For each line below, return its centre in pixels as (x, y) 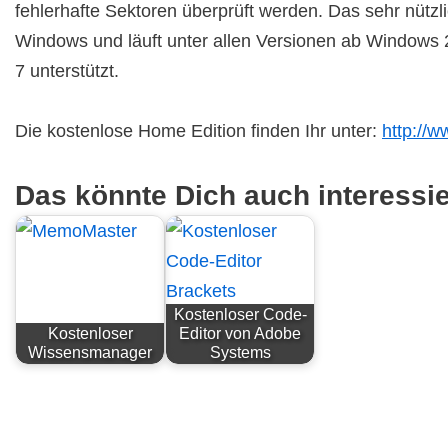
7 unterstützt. (67, 71)
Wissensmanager (90, 352)
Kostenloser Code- (240, 314)
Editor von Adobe (240, 333)
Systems (240, 352)
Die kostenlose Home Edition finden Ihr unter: (198, 131)
